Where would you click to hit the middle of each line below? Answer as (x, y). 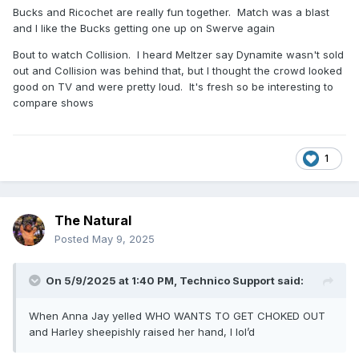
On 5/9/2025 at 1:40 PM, (113, 281)
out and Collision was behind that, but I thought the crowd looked (177, 71)
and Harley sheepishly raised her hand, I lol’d (142, 332)
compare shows (53, 103)
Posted (73, 239)
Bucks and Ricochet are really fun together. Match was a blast (171, 12)
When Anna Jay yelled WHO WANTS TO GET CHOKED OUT (177, 316)
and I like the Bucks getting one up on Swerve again (144, 28)
